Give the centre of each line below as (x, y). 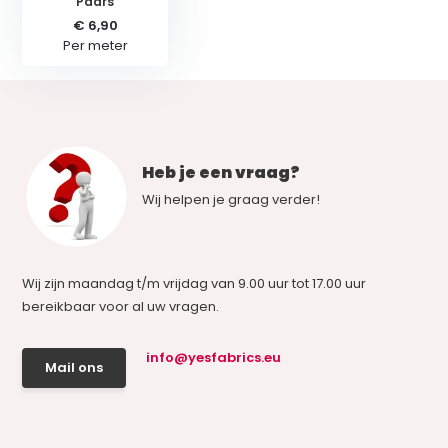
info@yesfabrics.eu (214, 357)
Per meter (95, 45)
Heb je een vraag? (221, 172)
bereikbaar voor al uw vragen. (121, 306)
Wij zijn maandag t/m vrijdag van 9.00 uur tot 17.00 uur (194, 283)
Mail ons (74, 367)
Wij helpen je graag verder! (231, 199)
